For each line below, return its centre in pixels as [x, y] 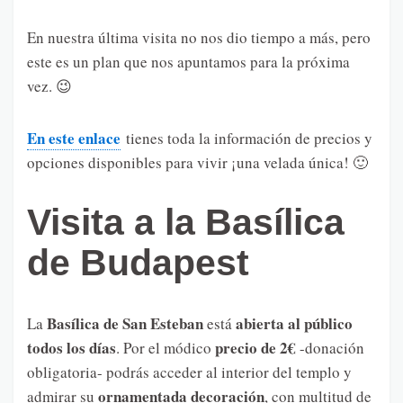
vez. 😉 [49, 85]
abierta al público [294, 323]
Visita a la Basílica [186, 222]
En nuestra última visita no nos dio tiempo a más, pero [199, 37]
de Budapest [138, 262]
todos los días [72, 347]
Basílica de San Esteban [125, 323]
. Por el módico [166, 347]
